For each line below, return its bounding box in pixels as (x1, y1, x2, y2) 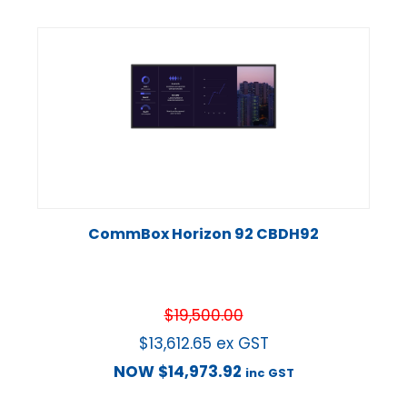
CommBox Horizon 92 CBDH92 (88, 223, 319, 245)
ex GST (215, 333, 269, 355)
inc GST (244, 364, 294, 382)
